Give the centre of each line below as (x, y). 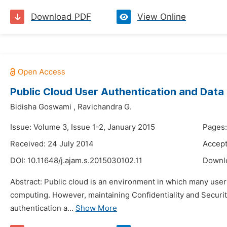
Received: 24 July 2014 (52, 144)
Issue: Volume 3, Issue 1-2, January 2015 (83, 127)
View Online (162, 17)
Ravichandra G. (105, 107)
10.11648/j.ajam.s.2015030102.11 (85, 161)
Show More (96, 208)
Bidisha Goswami (41, 107)
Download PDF (61, 17)
